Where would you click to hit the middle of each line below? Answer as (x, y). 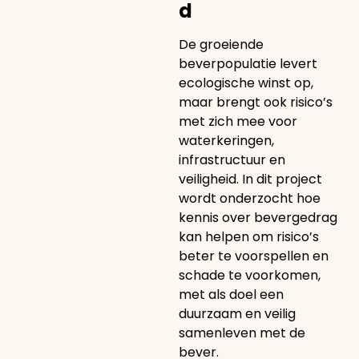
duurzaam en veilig (237, 314)
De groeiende (221, 44)
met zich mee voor (238, 121)
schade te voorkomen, (249, 275)
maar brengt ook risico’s (255, 102)
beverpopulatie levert (248, 64)
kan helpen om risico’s (248, 237)
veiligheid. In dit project (250, 179)
